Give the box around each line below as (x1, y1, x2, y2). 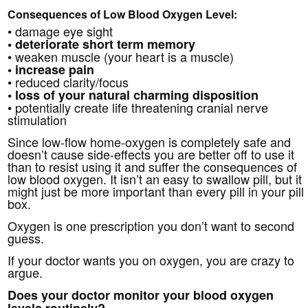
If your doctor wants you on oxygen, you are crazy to (8, 250, 295, 269)
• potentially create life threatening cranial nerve (8, 98, 269, 116)
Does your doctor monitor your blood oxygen (8, 285, 274, 304)
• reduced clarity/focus (8, 72, 129, 91)
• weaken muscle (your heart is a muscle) (8, 47, 234, 65)
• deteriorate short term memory (8, 34, 196, 53)
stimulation (8, 110, 67, 129)
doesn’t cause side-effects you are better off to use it (8, 144, 295, 163)
